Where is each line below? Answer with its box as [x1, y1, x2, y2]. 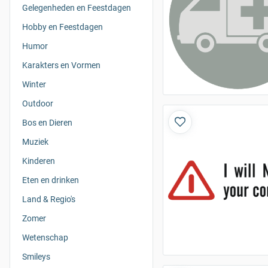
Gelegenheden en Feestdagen [22, 3, 131, 13]
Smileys [22, 252, 50, 261]
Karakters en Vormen [22, 60, 100, 70]
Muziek [22, 137, 48, 147]
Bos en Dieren [22, 118, 72, 127]
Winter [22, 80, 46, 89]
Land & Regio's [22, 194, 75, 204]
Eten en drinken [22, 175, 79, 185]
